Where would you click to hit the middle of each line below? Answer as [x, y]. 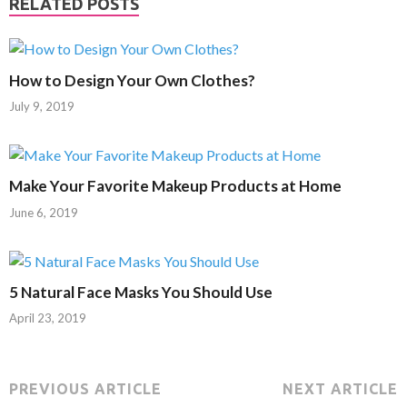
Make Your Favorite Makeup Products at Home [175, 186]
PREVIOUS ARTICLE [85, 389]
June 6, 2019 [44, 212]
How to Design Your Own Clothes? [132, 80]
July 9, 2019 [42, 107]
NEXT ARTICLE [340, 389]
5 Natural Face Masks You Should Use [141, 292]
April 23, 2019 [48, 318]
